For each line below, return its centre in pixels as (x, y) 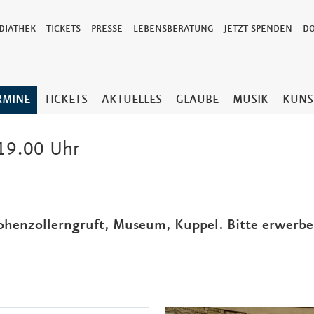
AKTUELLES (132, 100)
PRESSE (107, 29)
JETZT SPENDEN (258, 29)
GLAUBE (197, 100)
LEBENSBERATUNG (173, 29)
